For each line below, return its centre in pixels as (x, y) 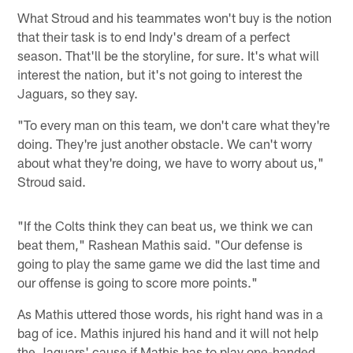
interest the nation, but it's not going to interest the (160, 74)
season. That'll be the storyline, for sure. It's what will (169, 55)
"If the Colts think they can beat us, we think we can (165, 225)
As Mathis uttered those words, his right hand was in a (171, 313)
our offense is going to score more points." (138, 282)
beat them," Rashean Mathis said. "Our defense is (160, 244)
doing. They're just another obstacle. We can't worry (165, 143)
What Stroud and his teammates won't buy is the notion (175, 17)
